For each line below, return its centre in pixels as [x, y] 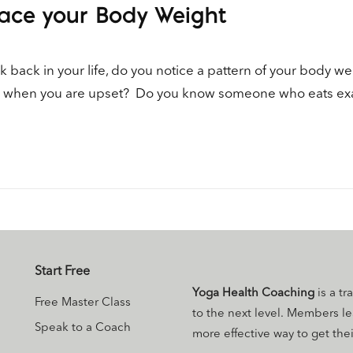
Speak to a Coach [83, 329]
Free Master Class [83, 303]
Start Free [62, 272]
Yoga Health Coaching [253, 294]
